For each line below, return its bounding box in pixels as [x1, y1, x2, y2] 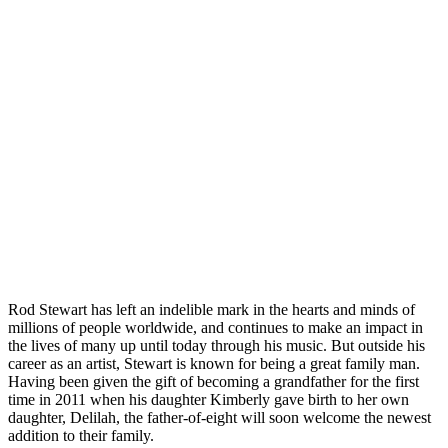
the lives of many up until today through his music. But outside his [8, 336, 425, 354]
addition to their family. [8, 426, 154, 444]
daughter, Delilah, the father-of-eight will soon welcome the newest [8, 408, 431, 426]
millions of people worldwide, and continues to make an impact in [8, 318, 423, 336]
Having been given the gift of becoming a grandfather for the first [8, 372, 419, 390]
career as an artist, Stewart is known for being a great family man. [8, 354, 420, 372]
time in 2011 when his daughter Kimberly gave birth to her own [8, 390, 409, 408]
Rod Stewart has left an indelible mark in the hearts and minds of [8, 300, 415, 318]
